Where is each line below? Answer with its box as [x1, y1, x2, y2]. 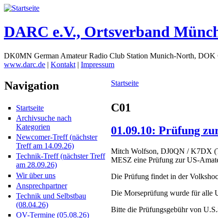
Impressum [81, 60, 114, 69]
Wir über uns [16, 171, 55, 180]
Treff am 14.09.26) [16, 142, 74, 150]
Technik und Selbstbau [16, 192, 86, 200]
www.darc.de [4, 60, 45, 69]
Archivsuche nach [16, 114, 72, 123]
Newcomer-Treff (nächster [16, 133, 97, 142]
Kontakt [51, 60, 75, 69]
